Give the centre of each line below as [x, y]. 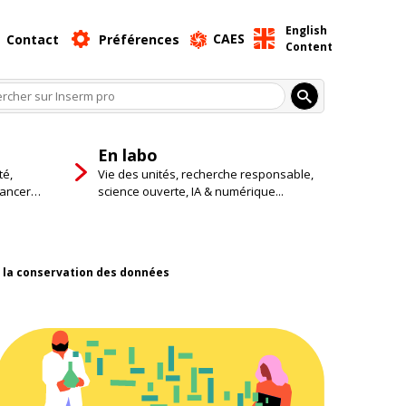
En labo [127, 155]
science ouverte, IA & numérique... [190, 191]
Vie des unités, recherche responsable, [205, 174]
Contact [33, 39]
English [306, 30]
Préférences [139, 39]
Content [309, 47]
